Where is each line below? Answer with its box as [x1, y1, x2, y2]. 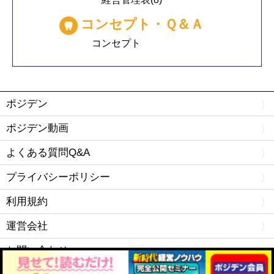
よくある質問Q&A [6, 146, 90, 159]
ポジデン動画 [6, 122, 68, 135]
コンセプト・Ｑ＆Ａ [80, 16, 204, 32]
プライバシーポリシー [6, 171, 110, 183]
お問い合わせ [6, 244, 68, 257]
